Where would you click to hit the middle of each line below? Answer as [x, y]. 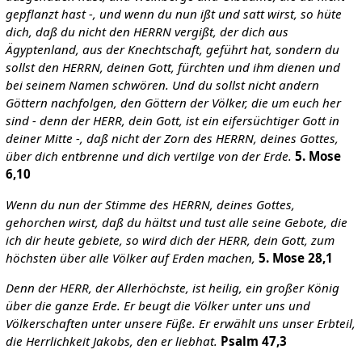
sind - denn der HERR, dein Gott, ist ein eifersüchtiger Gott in [172, 121]
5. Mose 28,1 [295, 257]
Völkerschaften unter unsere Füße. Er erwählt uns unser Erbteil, [180, 323]
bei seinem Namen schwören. [87, 85]
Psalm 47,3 [253, 341]
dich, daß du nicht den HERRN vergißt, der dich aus [147, 32]
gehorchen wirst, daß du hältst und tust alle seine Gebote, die [176, 222]
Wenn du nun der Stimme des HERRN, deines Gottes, [150, 204]
